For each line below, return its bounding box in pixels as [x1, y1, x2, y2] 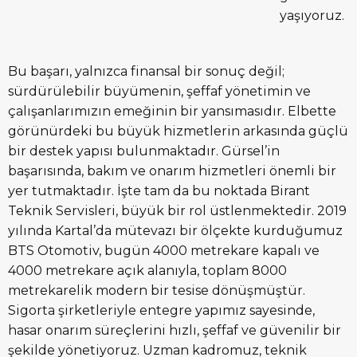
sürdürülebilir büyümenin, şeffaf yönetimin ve [8, 83, 311, 99]
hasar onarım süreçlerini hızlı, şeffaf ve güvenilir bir [8, 322, 341, 338]
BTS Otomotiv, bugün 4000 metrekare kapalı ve [8, 242, 320, 258]
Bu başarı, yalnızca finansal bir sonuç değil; [8, 63, 284, 79]
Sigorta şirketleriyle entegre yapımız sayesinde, [8, 302, 315, 318]
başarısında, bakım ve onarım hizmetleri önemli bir [8, 163, 336, 178]
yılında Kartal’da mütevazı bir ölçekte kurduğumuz [8, 222, 343, 238]
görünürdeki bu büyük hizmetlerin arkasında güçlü [8, 123, 348, 139]
